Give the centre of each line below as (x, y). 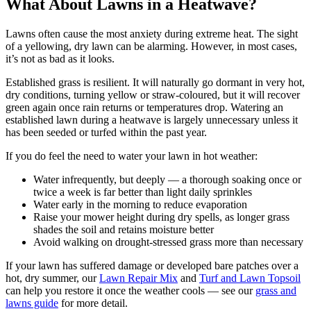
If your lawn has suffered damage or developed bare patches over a (152, 265)
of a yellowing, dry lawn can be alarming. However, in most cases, (151, 46)
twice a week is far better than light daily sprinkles (143, 192)
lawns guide (32, 303)
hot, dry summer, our (52, 278)
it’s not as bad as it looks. (60, 58)
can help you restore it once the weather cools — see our (131, 290)
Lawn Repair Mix (138, 278)
